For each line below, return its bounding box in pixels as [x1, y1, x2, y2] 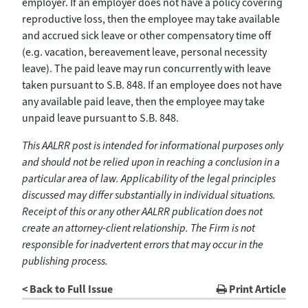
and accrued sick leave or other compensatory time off [22, 27, 271, 43]
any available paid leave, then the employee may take [22, 93, 265, 109]
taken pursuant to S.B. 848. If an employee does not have [22, 77, 282, 92]
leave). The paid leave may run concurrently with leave [22, 60, 271, 76]
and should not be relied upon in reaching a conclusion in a [22, 154, 280, 169]
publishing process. [22, 253, 108, 268]
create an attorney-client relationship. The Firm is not [22, 220, 255, 235]
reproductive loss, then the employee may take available [22, 11, 280, 26]
